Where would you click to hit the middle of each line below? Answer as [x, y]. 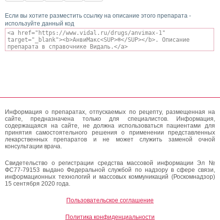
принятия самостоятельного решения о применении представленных [110, 132]
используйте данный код [40, 24]
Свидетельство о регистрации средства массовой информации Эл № [110, 163]
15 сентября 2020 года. [38, 183]
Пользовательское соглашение [110, 200]
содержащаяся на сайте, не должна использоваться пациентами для [110, 125]
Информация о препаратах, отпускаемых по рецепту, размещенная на [110, 112]
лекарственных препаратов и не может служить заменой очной [110, 139]
